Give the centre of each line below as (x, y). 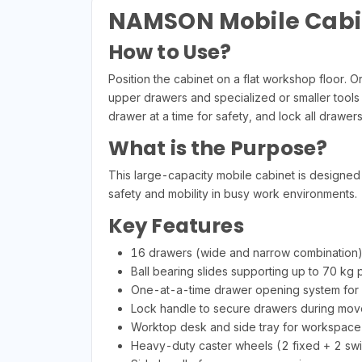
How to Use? (170, 53)
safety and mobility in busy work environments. (232, 194)
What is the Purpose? (218, 149)
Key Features (176, 226)
